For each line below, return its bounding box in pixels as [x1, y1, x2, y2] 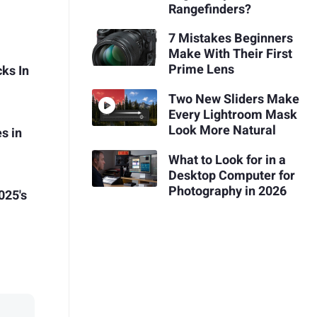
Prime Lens [168, 60, 234, 80]
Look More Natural [168, 120, 276, 140]
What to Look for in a [168, 150, 286, 170]
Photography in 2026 [168, 181, 287, 201]
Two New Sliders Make [168, 89, 299, 109]
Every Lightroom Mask [168, 105, 297, 125]
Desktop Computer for [168, 166, 295, 185]
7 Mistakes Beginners [168, 29, 293, 49]
